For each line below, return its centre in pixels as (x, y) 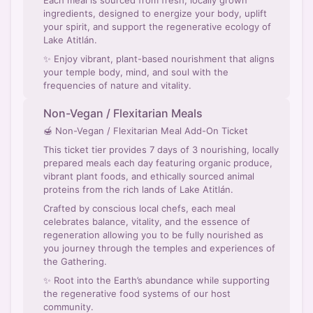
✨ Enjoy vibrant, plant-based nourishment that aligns (159, 59)
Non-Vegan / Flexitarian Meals (123, 113)
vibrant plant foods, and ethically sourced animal (149, 176)
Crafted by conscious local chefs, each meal (139, 208)
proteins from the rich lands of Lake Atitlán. (138, 189)
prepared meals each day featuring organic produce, (100, 163)
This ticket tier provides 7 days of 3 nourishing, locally (161, 150)
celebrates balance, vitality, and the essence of (147, 221)
